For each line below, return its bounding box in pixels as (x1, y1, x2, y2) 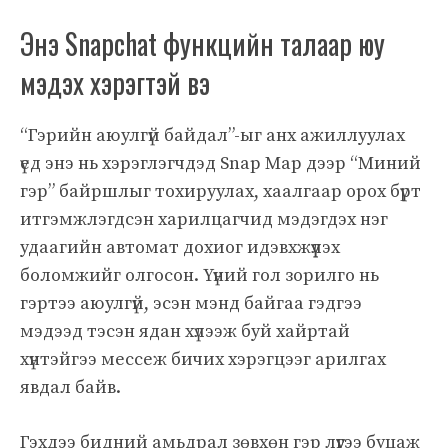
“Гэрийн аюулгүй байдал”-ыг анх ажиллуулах (20, 123, 405, 147)
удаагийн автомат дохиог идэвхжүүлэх (20, 235, 340, 259)
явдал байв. (20, 375, 121, 399)
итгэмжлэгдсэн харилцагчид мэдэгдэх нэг (20, 207, 388, 231)
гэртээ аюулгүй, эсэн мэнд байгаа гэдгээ (20, 291, 362, 315)
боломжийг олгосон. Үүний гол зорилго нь (20, 263, 379, 287)
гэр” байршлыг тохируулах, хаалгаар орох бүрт (20, 179, 421, 203)
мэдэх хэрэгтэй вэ (20, 61, 210, 103)
